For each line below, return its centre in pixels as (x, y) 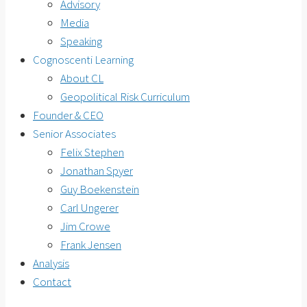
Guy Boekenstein (100, 189)
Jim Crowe (85, 226)
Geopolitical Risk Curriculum (125, 97)
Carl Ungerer (89, 208)
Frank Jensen (91, 245)
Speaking (81, 41)
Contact (52, 282)
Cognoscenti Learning (83, 60)
